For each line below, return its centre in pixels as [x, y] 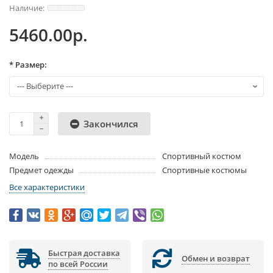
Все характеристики [47, 187]
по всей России [78, 264]
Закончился [111, 124]
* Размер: [28, 65]
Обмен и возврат [216, 259]
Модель [24, 156]
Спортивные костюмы [204, 170]
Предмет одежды [41, 170]
